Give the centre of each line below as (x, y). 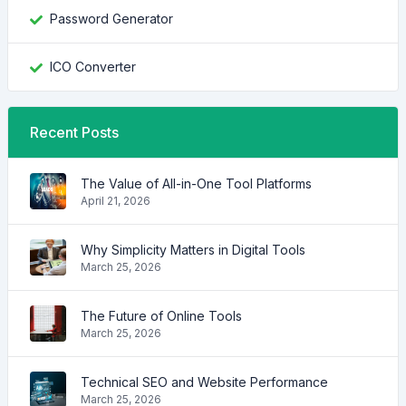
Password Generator (111, 19)
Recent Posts (74, 132)
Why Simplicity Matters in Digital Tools (193, 249)
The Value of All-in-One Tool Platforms (196, 183)
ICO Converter (93, 67)
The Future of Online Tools (161, 315)
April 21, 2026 (116, 200)
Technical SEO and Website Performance (204, 382)
